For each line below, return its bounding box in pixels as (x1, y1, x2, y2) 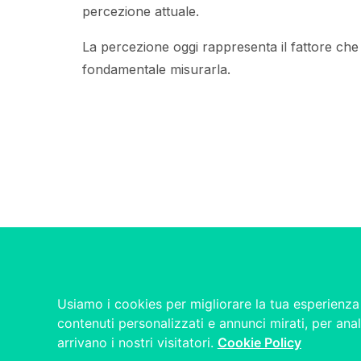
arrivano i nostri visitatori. (56, 334, 218, 351)
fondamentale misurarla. (82, 61, 230, 77)
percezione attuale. (82, 3, 199, 19)
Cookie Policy (217, 334, 301, 351)
